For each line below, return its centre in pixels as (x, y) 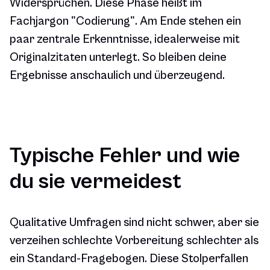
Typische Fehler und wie (125, 156)
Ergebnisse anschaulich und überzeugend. (117, 76)
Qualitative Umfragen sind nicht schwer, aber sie (134, 223)
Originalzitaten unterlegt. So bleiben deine (118, 58)
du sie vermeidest (96, 182)
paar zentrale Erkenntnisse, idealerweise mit (125, 40)
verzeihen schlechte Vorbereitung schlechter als (134, 241)
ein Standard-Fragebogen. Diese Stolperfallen (129, 259)
